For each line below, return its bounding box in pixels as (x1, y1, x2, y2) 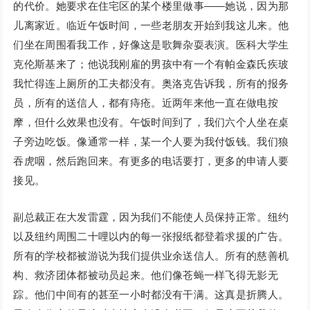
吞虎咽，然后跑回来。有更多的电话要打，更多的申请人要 (13, 155, 289, 167)
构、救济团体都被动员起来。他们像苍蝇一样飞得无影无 (13, 269, 278, 282)
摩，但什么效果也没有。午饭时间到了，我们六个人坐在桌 (13, 116, 289, 129)
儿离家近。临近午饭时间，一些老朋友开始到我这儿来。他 (13, 19, 289, 32)
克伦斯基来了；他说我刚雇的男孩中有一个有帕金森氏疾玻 (13, 58, 289, 71)
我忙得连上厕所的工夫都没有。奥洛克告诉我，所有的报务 (13, 77, 289, 90)
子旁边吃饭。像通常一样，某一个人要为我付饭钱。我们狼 (13, 136, 289, 148)
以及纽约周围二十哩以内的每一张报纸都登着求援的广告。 (13, 230, 289, 243)
